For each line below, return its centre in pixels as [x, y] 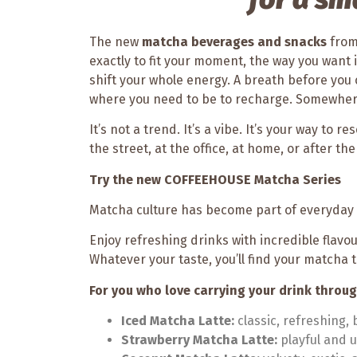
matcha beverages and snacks [234, 41]
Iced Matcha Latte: [178, 321]
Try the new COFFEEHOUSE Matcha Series [215, 179]
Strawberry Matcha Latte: [199, 340]
